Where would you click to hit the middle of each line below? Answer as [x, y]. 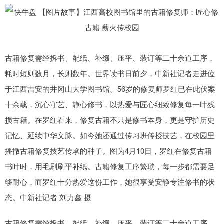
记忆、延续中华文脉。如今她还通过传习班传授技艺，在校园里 [110, 135]
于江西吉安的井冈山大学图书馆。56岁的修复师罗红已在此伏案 [110, 89]
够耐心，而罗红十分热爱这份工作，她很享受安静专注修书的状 [110, 182]
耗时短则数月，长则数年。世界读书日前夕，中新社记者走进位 [110, 73]
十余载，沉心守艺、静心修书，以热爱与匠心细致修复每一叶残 [110, 104]
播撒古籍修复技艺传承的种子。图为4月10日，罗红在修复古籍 [108, 151]
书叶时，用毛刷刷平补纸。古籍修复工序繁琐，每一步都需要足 [110, 166]
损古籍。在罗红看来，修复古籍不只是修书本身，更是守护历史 [110, 120]
